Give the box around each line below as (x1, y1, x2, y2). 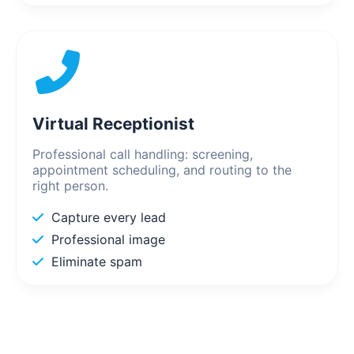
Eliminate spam (51, 254, 142, 270)
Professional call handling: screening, (32, 146, 253, 163)
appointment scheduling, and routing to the (32, 162, 292, 179)
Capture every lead (51, 209, 166, 226)
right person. (32, 178, 108, 194)
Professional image (51, 232, 165, 248)
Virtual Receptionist (32, 114, 194, 134)
